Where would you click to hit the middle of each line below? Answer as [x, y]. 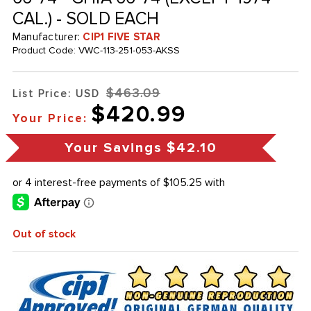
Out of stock [44, 234]
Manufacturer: [48, 37]
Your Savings [113, 148]
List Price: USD [56, 94]
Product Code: [45, 51]
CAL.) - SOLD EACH [86, 19]
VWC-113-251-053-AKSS [129, 51]
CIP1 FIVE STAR [121, 37]
